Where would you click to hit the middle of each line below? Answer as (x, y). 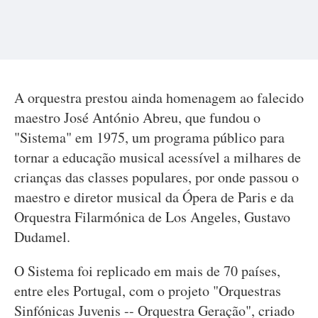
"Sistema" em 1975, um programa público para (149, 137)
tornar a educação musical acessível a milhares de (158, 157)
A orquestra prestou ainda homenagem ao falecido (159, 98)
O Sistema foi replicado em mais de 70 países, (147, 271)
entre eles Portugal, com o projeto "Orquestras (148, 291)
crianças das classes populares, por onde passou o (157, 177)
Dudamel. (42, 237)
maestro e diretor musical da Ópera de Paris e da (154, 197)
